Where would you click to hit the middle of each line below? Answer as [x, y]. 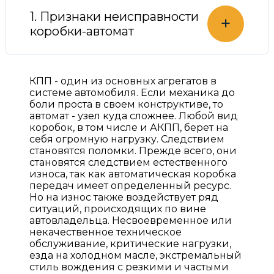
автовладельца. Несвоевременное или [131, 220]
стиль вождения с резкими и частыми [129, 267]
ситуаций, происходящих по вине [118, 209]
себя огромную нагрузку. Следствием [127, 139]
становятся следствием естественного [128, 162]
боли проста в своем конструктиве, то [126, 104]
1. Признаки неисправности [114, 16]
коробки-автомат [82, 31]
